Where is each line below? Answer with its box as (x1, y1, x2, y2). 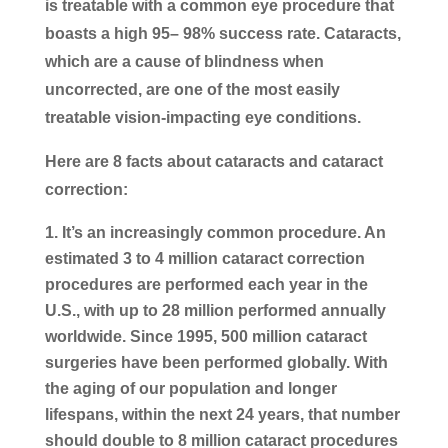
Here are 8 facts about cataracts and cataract (44, 152, 383, 170)
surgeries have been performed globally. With (44, 353, 388, 371)
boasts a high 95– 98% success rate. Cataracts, (44, 24, 401, 42)
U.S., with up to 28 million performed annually (44, 301, 386, 319)
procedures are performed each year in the (44, 275, 368, 293)
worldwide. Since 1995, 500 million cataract (44, 327, 367, 345)
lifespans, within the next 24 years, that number (44, 405, 400, 423)
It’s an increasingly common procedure (61, 223, 357, 241)
